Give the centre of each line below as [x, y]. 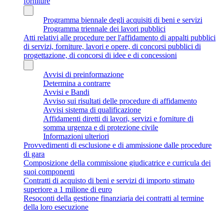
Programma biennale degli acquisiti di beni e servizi [123, 20]
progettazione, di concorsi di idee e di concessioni [100, 55]
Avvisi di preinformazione [83, 74]
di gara [34, 154]
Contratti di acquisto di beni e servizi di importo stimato [109, 180]
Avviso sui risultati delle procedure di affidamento [120, 101]
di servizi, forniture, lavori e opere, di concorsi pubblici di [112, 46]
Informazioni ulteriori [76, 136]
